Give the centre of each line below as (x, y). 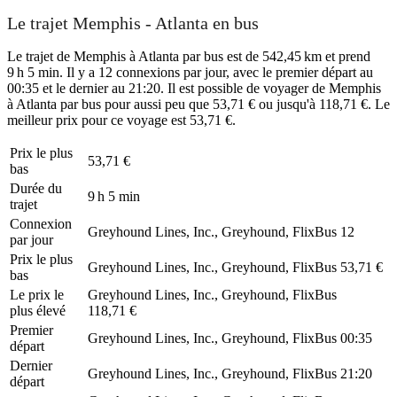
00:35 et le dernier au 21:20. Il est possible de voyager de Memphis (194, 88)
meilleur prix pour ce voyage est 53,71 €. (121, 120)
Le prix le (37, 294)
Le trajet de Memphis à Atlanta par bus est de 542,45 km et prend (189, 56)
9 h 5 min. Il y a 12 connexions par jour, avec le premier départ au (190, 72)
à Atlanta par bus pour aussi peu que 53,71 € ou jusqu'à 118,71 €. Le (198, 104)
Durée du (36, 188)
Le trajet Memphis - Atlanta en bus (133, 23)
